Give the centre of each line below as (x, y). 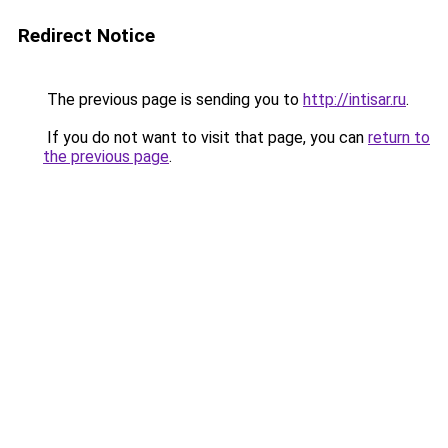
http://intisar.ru (354, 99)
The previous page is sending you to (173, 99)
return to (399, 137)
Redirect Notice (86, 35)
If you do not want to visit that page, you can (205, 137)
